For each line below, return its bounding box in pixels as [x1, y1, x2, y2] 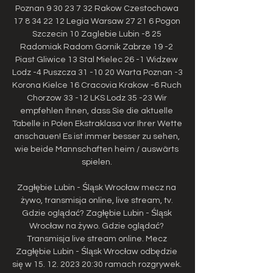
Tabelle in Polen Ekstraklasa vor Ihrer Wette [12, 119, 182, 128]
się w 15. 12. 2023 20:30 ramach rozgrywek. [12, 260, 182, 269]
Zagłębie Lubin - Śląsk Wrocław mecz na [17, 183, 176, 192]
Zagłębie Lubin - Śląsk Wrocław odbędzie [16, 247, 177, 256]
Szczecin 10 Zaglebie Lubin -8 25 [32, 29, 161, 38]
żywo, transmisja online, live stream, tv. [20, 196, 173, 205]
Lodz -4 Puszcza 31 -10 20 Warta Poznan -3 [12, 68, 183, 77]
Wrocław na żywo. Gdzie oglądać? [29, 221, 164, 230]
